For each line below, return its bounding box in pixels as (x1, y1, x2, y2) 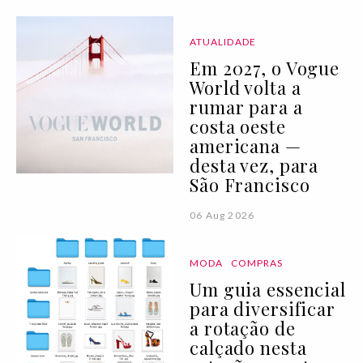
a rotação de (190, 315, 296, 340)
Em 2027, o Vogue (190, 55, 340, 80)
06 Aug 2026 (190, 208, 255, 221)
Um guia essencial (190, 276, 346, 301)
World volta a (190, 75, 301, 100)
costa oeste (190, 113, 286, 139)
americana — (190, 133, 301, 158)
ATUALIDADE (190, 35, 256, 48)
